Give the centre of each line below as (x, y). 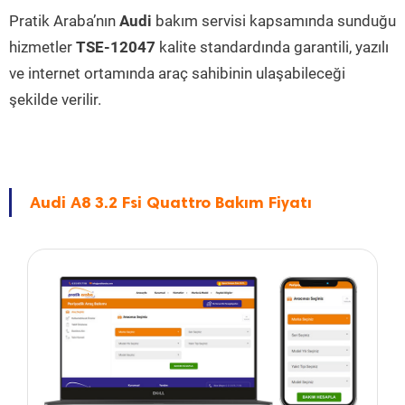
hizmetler (42, 47)
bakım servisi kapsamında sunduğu (274, 21)
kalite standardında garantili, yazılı (272, 47)
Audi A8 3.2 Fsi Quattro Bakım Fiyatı (171, 202)
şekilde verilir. (55, 99)
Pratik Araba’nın (64, 21)
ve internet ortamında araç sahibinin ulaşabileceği (177, 73)
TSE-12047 (116, 47)
